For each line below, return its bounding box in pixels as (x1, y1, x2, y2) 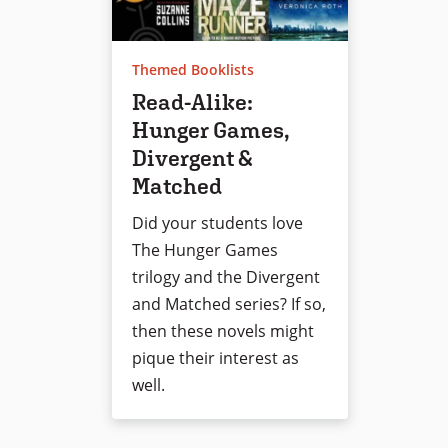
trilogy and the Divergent (132, 265, 320, 288)
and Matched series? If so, (132, 292, 326, 315)
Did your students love (132, 211, 303, 234)
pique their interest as (132, 346, 299, 369)
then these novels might (132, 319, 314, 342)
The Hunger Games (132, 238, 278, 261)
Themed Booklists (132, 59, 254, 79)
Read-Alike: (132, 88, 253, 115)
